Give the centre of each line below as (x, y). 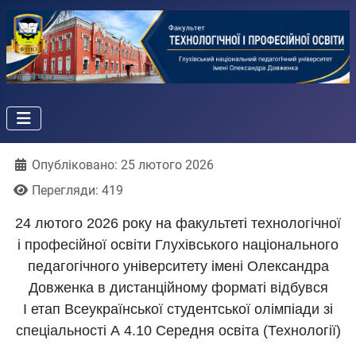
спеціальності (63, 331)
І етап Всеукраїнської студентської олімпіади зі (178, 310)
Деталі (32, 164)
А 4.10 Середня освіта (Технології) (225, 331)
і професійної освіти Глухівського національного (178, 245)
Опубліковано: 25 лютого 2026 (123, 165)
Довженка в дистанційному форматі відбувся (178, 288)
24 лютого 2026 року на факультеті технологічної (178, 224)
